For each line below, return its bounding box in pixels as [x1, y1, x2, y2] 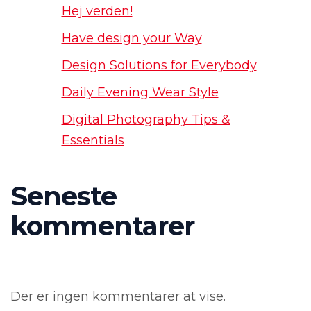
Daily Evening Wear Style [61, 84, 219, 100]
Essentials [61, 132, 124, 148]
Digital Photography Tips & [61, 111, 230, 127]
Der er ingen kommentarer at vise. [10, 289, 226, 305]
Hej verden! [61, 3, 133, 19]
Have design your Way [61, 30, 202, 46]
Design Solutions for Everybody [61, 57, 257, 73]
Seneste [10, 180, 117, 213]
